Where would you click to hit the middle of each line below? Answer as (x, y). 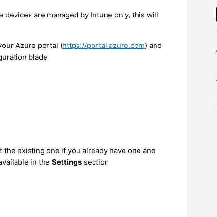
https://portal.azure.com (104, 45)
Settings (67, 162)
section (95, 162)
